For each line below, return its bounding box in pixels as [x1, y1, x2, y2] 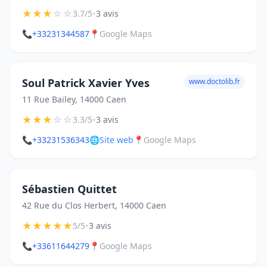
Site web [100, 134, 133, 145]
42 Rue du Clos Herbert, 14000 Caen [22, 200, 166, 211]
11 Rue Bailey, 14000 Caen [22, 94, 126, 105]
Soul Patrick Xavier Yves [22, 76, 150, 90]
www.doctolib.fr [189, 76, 240, 86]
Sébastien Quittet [22, 182, 117, 196]
